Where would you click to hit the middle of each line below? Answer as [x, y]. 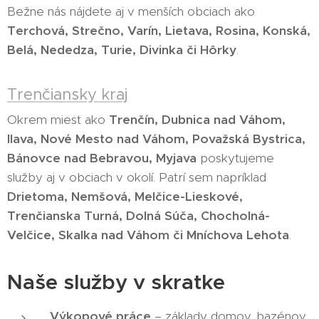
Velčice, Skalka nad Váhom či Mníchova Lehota [148, 235]
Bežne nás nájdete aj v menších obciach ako [131, 11]
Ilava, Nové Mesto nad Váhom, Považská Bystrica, [156, 138]
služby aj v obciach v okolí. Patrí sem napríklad [137, 177]
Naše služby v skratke [116, 282]
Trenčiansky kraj [67, 94]
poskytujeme [235, 158]
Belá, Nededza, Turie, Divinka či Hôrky [122, 49]
